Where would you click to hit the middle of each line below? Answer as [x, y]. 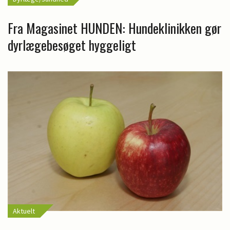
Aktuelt [24, 211]
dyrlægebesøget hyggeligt [72, 45]
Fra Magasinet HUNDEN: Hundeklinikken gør [114, 28]
